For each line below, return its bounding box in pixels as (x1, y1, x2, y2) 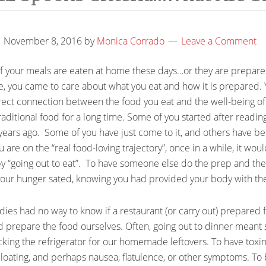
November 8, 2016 (4, 34, 82, 47)
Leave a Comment (181, 34, 256, 47)
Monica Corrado (97, 34, 164, 47)
